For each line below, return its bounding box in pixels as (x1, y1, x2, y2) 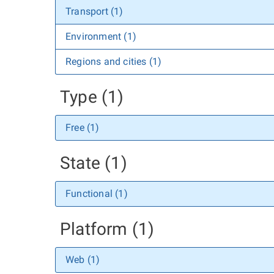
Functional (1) (65, 188, 128, 199)
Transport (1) (65, 6, 124, 17)
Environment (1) (65, 31, 136, 42)
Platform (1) (60, 219, 155, 239)
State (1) (60, 153, 127, 173)
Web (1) (65, 254, 100, 265)
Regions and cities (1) (65, 56, 162, 67)
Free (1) (65, 122, 100, 133)
